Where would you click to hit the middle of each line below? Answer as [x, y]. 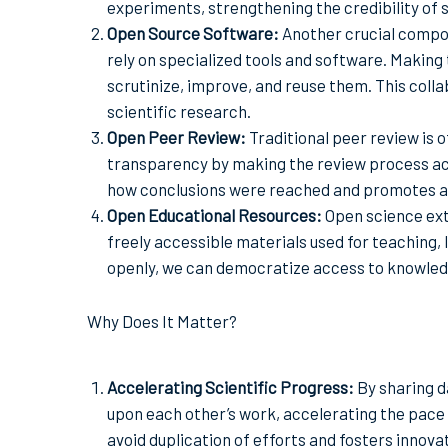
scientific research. [179, 111]
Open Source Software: [193, 33]
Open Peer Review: [176, 137]
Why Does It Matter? [162, 321]
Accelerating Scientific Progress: [230, 387]
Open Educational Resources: [214, 215]
